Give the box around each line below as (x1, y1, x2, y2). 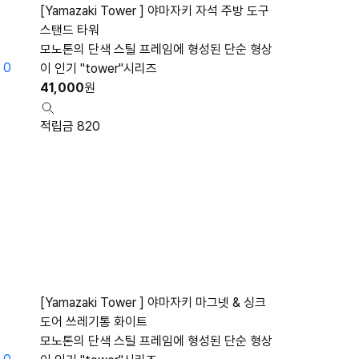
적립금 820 (40, 119, 100, 134)
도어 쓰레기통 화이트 (40, 314, 147, 329)
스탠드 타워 (40, 22, 99, 38)
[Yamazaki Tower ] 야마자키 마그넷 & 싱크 (40, 295, 266, 310)
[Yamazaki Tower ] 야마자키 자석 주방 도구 (40, 3, 269, 18)
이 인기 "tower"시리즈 (40, 61, 157, 76)
